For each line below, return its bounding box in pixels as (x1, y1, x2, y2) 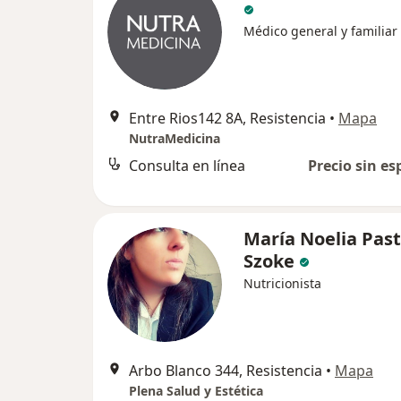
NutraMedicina (129, 130, 220, 147)
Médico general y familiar (243, 22, 397, 39)
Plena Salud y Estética (129, 382, 263, 399)
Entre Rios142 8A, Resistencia (129, 108, 326, 128)
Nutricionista (243, 275, 321, 292)
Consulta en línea (129, 156, 245, 175)
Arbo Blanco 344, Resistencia (129, 361, 322, 380)
